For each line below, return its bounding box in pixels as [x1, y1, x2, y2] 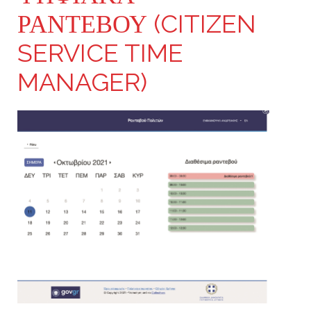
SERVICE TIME [17, 38, 183, 67]
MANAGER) [17, 67, 147, 96]
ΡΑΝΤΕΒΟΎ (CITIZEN [17, 9, 256, 38]
